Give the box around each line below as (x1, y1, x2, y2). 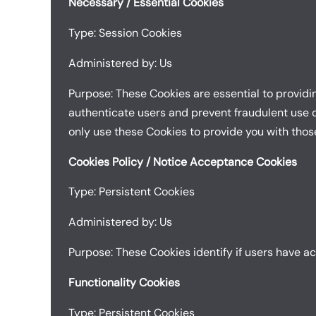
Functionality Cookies (68, 274, 180, 290)
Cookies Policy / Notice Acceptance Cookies (68, 154, 297, 169)
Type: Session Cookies (68, 25, 182, 41)
